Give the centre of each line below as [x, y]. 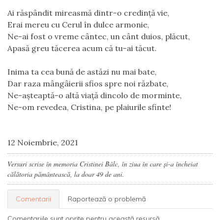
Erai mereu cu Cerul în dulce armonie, [78, 25]
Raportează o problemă [107, 199]
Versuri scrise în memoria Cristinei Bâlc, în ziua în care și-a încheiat [103, 164]
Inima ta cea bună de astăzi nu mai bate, [82, 72]
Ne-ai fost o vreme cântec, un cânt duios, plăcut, [99, 36]
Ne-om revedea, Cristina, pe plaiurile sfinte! [89, 107]
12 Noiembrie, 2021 [43, 142]
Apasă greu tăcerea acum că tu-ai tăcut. [82, 48]
